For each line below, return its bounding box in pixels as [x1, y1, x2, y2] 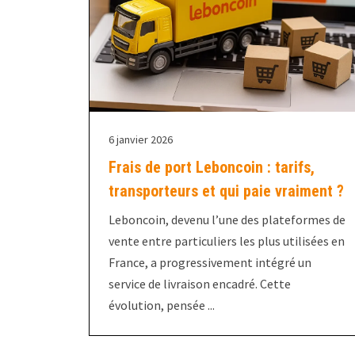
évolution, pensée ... [109, 296, 215, 313]
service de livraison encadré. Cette [109, 275, 291, 292]
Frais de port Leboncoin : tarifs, [109, 157, 315, 177]
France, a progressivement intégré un [109, 254, 311, 270]
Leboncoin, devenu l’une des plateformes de [109, 211, 345, 227]
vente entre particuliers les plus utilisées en [109, 232, 345, 249]
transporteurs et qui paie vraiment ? [109, 181, 344, 200]
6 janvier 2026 [109, 132, 173, 147]
